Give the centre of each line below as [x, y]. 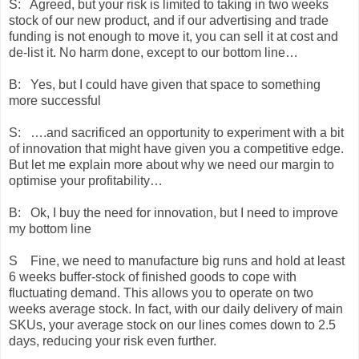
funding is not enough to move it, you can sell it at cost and [173, 36]
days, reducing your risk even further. [113, 341]
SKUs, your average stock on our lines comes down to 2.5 [172, 325]
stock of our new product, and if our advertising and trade [169, 20]
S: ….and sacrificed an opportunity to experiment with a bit [176, 132]
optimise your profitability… [86, 180]
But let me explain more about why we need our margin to [171, 164]
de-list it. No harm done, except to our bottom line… [153, 52]
